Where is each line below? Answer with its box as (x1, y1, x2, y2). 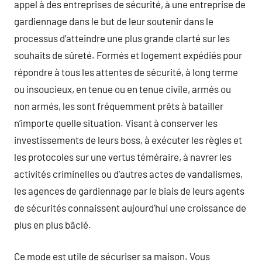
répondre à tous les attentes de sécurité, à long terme (14, 65, 238, 78)
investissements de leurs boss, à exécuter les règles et (14, 133, 242, 146)
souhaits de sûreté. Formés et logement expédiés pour (14, 49, 242, 61)
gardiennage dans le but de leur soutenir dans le (14, 15, 213, 27)
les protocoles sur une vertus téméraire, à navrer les (14, 150, 232, 163)
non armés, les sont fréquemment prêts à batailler (14, 99, 223, 112)
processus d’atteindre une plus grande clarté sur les (14, 32, 230, 44)
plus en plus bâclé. (14, 218, 91, 230)
